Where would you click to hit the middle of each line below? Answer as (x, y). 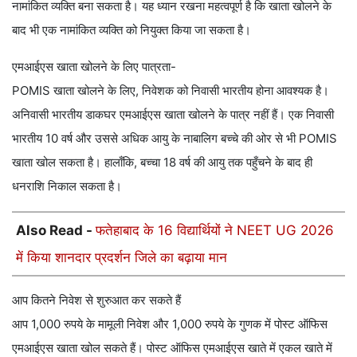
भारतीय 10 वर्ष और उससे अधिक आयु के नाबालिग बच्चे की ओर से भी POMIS (175, 139)
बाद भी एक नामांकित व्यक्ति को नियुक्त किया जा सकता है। (131, 30)
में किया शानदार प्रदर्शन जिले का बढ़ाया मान (122, 258)
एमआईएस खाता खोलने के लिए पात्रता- (94, 67)
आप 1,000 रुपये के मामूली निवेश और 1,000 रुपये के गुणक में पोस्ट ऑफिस (170, 324)
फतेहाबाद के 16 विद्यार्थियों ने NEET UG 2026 (215, 231)
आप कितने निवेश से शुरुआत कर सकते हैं (96, 300)
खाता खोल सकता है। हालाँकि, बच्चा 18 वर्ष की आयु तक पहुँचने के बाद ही (162, 163)
